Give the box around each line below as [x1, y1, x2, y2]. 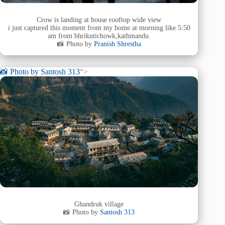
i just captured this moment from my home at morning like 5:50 [8, 24, 190, 32]
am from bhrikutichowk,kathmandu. [47, 32, 151, 40]
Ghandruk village [74, 200, 124, 208]
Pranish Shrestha [93, 40, 141, 48]
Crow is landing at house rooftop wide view [37, 16, 162, 24]
